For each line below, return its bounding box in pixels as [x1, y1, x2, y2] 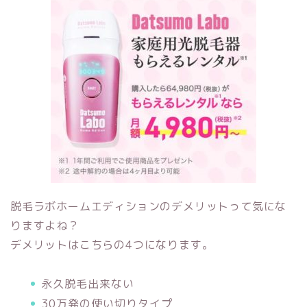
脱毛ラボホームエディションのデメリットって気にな [10, 199, 287, 214]
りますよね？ [10, 218, 79, 234]
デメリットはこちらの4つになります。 [10, 237, 214, 253]
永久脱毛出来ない [41, 276, 134, 292]
